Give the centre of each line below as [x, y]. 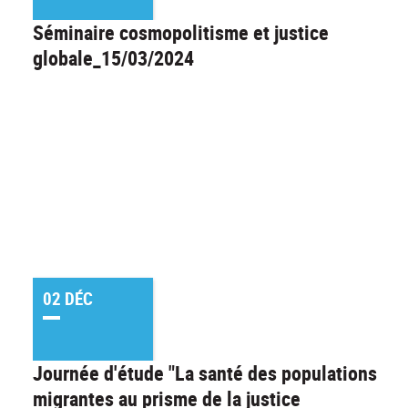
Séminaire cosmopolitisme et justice [181, 33]
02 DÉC [67, 298]
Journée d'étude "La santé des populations [205, 372]
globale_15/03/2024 [113, 58]
